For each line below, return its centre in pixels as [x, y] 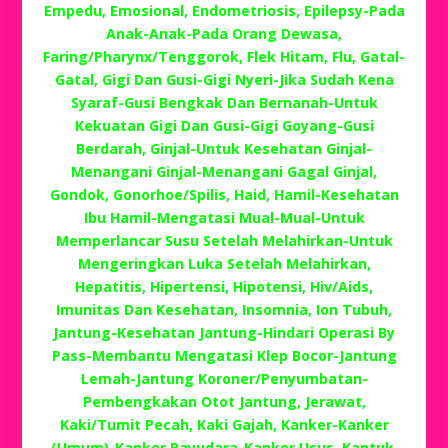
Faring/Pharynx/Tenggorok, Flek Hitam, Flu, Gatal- [224, 56]
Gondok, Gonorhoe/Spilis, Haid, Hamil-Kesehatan [224, 194]
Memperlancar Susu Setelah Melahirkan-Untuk [224, 240]
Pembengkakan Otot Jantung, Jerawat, [224, 401]
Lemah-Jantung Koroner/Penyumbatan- [224, 378]
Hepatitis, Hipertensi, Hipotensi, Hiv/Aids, [224, 286]
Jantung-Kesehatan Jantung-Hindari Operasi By [224, 332]
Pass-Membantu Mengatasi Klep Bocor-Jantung [224, 355]
